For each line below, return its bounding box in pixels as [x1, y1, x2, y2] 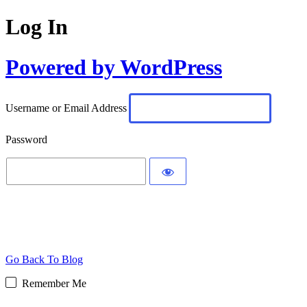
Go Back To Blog [5, 253, 83, 265]
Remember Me [22, 277, 86, 289]
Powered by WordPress [5, 54, 222, 79]
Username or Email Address [5, 102, 127, 114]
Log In [5, 14, 68, 40]
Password [5, 134, 47, 146]
